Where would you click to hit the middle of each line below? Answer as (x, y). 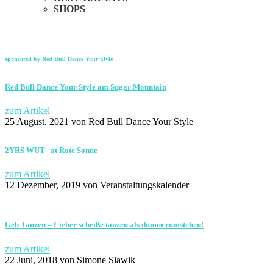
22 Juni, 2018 (31, 260)
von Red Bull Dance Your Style (131, 121)
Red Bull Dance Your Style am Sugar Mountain (86, 87)
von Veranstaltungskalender (135, 185)
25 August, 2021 (37, 121)
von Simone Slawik (96, 260)
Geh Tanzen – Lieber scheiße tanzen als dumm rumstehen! (104, 225)
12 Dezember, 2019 (43, 185)
